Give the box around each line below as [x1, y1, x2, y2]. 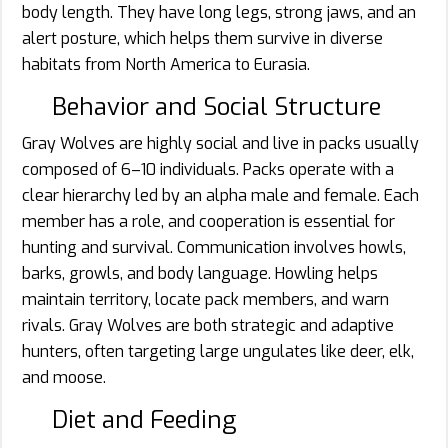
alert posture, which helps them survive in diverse [22, 28, 383, 50]
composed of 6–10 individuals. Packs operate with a [22, 159, 394, 181]
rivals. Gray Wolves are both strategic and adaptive [22, 315, 394, 337]
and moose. [22, 367, 106, 389]
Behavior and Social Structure [52, 91, 381, 124]
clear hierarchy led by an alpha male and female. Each [22, 185, 419, 207]
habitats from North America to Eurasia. [22, 54, 310, 76]
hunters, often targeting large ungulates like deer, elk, [22, 341, 414, 363]
